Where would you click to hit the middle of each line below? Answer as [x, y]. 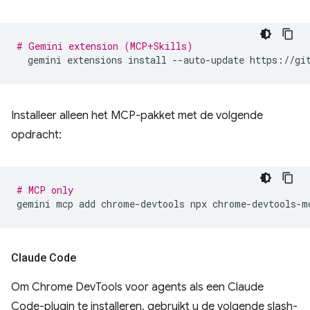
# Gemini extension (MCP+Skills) [105, 46]
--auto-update [208, 60]
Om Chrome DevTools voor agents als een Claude [137, 287]
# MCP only [45, 190]
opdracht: [36, 135]
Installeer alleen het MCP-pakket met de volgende [137, 116]
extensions [95, 60]
